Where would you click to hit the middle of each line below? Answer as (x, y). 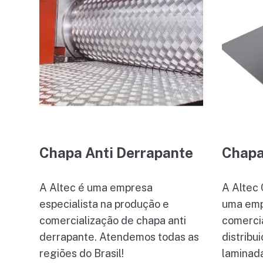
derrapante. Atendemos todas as (119, 237)
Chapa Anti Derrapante (117, 153)
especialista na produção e (104, 204)
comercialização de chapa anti (113, 221)
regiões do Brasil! (82, 254)
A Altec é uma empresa (96, 188)
